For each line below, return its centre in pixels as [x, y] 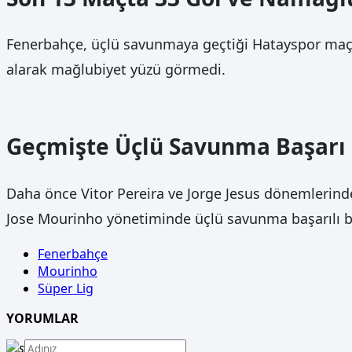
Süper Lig [66, 288]
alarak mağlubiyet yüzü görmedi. [116, 70]
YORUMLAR [42, 318]
